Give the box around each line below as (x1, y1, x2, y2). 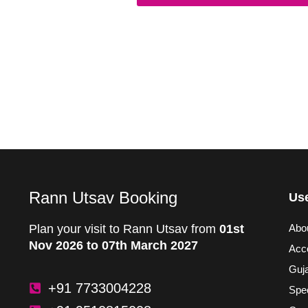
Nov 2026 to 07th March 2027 (29, 238, 198, 252)
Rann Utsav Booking (29, 188, 177, 207)
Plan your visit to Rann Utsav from (29, 221, 219, 236)
